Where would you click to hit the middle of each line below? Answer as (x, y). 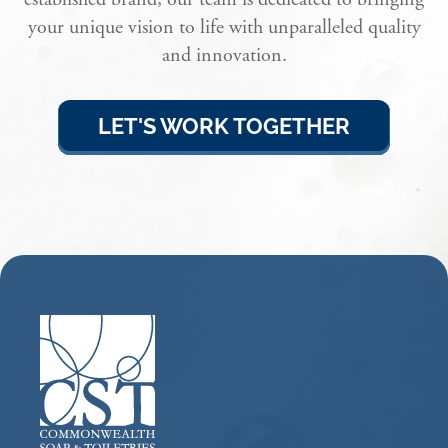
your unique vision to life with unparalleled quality (224, 28)
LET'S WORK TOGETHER (224, 127)
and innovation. (224, 56)
